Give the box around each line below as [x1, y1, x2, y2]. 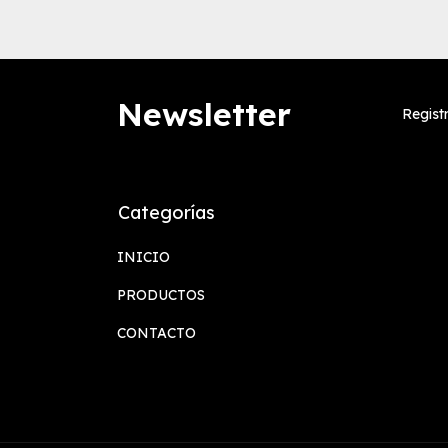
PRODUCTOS [117, 286, 205, 305]
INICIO [117, 248, 170, 267]
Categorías [118, 201, 215, 225]
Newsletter [117, 94, 291, 135]
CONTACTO [117, 324, 196, 343]
